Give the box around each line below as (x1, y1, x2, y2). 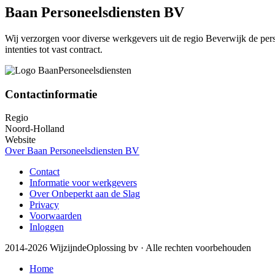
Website (5, 134, 36, 145)
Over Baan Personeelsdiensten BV (5, 145, 139, 157)
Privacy (29, 199, 59, 211)
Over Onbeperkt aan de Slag (29, 188, 140, 199)
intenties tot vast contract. (5, 44, 103, 55)
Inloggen (29, 222, 64, 233)
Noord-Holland (5, 123, 64, 134)
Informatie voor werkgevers (29, 177, 137, 188)
